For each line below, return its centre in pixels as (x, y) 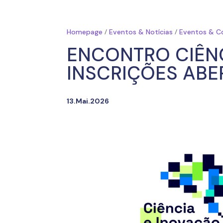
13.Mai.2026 (88, 101)
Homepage (85, 32)
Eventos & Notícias (141, 32)
